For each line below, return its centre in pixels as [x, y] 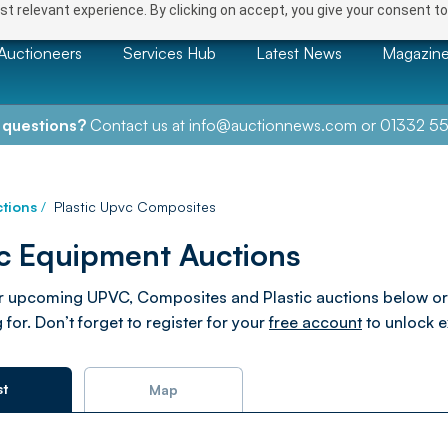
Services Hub [169, 52]
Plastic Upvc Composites [135, 206]
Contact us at [137, 125]
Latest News [299, 52]
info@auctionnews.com [272, 125]
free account [315, 322]
